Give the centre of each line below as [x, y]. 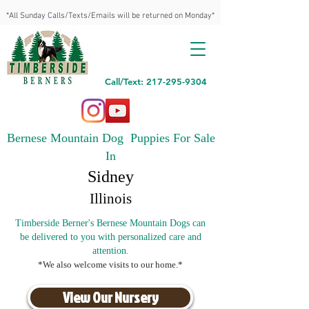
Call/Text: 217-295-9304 [156, 81]
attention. [110, 251]
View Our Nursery [110, 297]
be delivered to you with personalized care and [110, 237]
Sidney [111, 177]
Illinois [111, 199]
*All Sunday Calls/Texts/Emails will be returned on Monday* [110, 16]
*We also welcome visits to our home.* [110, 265]
